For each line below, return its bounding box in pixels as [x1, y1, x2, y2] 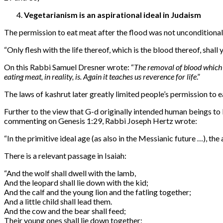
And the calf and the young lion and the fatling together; [4, 187, 191, 197]
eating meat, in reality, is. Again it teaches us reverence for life [4, 72, 197, 82]
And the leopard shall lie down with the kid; [4, 178, 148, 188]
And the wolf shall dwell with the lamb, [6, 168, 136, 178]
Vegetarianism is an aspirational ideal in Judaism [24, 10, 201, 20]
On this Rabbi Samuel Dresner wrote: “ [4, 62, 134, 72]
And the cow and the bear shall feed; [4, 206, 126, 216]
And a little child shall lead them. [4, 197, 112, 207]
